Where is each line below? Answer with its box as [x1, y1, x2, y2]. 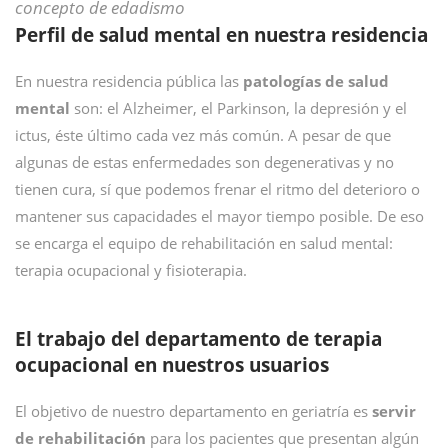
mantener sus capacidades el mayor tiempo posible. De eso [15, 206, 424, 226]
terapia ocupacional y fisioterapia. [15, 260, 247, 280]
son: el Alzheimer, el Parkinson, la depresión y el [70, 98, 407, 118]
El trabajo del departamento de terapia [15, 326, 382, 352]
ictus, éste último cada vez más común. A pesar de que [15, 125, 391, 145]
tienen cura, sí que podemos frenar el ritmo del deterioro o [15, 179, 420, 199]
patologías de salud [243, 71, 389, 91]
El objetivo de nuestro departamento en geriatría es [15, 401, 372, 421]
